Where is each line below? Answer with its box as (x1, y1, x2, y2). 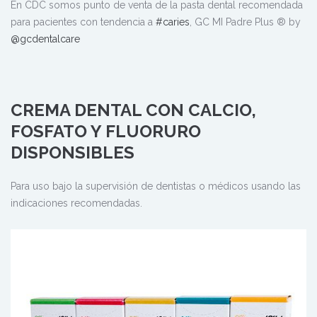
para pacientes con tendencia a (11, 16, 156, 28)
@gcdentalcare (11, 33, 80, 45)
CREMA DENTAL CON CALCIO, (11, 99, 256, 120)
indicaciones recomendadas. (11, 197, 142, 209)
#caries (156, 16, 190, 28)
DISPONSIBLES (11, 142, 134, 163)
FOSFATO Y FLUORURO (11, 120, 201, 142)
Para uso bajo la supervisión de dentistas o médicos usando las (11, 180, 301, 192)
